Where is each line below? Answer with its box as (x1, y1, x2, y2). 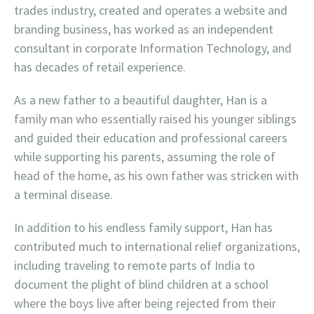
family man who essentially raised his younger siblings (14, 111, 296, 127)
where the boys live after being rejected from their (14, 295, 276, 311)
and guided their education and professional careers (14, 130, 287, 146)
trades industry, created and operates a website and (14, 2, 287, 18)
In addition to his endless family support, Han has (14, 219, 273, 235)
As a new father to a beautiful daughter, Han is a (14, 92, 267, 108)
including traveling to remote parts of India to (14, 257, 255, 273)
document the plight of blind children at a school (14, 276, 268, 292)
